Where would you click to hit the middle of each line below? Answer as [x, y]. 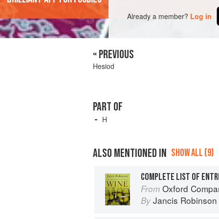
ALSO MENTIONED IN [130, 153]
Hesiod [104, 66]
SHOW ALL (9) [192, 153]
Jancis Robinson [185, 200]
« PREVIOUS [113, 55]
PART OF [108, 107]
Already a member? [158, 16]
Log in [201, 16]
